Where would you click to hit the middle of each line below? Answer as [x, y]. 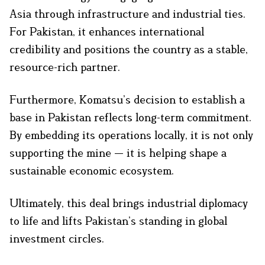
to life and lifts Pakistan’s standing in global [118, 221]
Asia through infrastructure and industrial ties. [127, 14]
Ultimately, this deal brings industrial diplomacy [129, 203]
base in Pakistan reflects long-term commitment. [130, 117]
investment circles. [57, 239]
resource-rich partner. [65, 67]
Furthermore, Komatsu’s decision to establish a [127, 100]
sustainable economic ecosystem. [92, 171]
